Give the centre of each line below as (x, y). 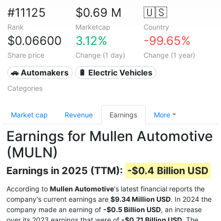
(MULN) (32, 152)
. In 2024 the (191, 199)
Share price (26, 55)
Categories (25, 88)
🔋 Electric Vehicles (116, 73)
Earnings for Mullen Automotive (110, 136)
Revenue (79, 115)
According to (28, 189)
